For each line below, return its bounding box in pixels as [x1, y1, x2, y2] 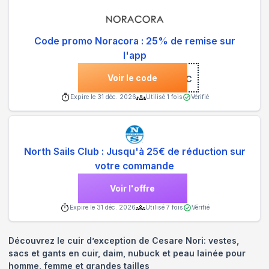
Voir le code [107, 73, 157, 83]
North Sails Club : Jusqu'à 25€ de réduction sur [23, 145, 246, 157]
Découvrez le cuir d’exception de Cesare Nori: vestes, [8, 235, 239, 246]
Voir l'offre [110, 183, 155, 193]
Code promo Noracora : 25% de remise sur [34, 35, 235, 47]
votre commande [95, 160, 174, 172]
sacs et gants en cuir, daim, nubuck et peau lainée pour [8, 247, 246, 258]
